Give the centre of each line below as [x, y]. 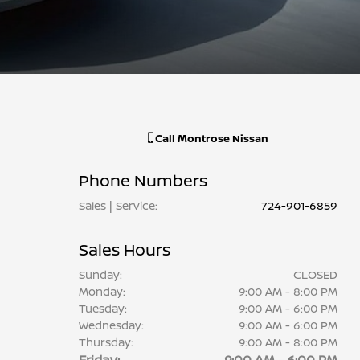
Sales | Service [117, 205]
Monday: [102, 291]
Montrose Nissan [223, 138]
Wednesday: [111, 325]
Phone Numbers [143, 180]
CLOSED [315, 274]
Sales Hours [124, 250]
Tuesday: [102, 308]
